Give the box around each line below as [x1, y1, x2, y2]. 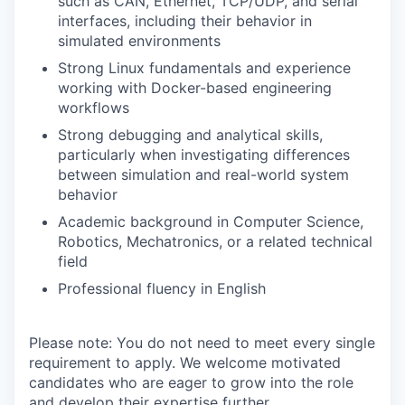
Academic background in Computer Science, [58, 212, 363, 231]
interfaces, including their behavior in [58, 12, 312, 30]
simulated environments [58, 32, 221, 50]
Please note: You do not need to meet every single [29, 334, 375, 352]
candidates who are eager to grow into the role [29, 373, 353, 391]
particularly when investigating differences [58, 146, 350, 164]
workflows [58, 99, 129, 117]
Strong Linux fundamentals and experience [58, 59, 351, 77]
